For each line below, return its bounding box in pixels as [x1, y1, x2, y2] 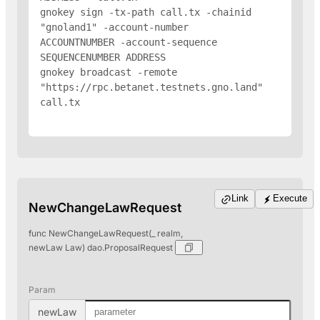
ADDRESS [126, 51, 166, 63]
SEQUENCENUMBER [40, 51, 126, 63]
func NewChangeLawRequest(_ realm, [29, 227, 183, 239]
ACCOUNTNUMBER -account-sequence [40, 36, 217, 48]
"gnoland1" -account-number [40, 21, 189, 33]
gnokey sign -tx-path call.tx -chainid [40, 6, 251, 18]
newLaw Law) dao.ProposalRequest [29, 241, 175, 253]
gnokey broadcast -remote [40, 66, 177, 78]
